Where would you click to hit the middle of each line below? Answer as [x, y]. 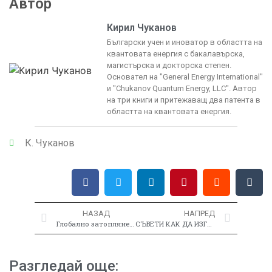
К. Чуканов [50, 143]
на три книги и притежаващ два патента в [184, 100]
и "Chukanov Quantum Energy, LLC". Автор [182, 88]
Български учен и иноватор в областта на [185, 42]
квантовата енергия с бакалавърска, [176, 53]
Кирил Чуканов [142, 27]
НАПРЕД [200, 214]
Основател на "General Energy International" [185, 76]
